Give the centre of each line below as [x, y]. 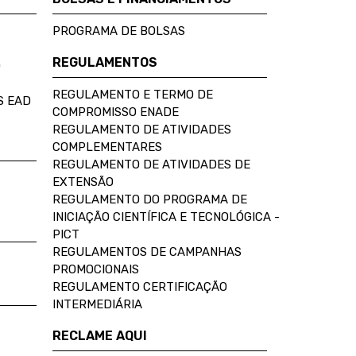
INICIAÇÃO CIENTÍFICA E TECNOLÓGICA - [166, 217]
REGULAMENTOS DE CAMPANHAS [147, 252]
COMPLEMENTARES [107, 147]
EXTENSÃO [83, 182]
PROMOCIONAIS [96, 269]
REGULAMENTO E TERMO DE [133, 95]
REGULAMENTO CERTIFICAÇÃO [140, 287]
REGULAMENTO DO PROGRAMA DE [150, 199]
